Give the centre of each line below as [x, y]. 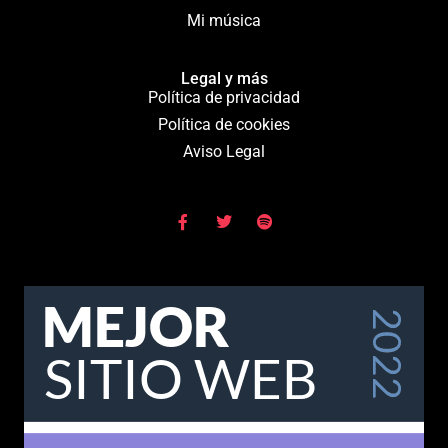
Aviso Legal [224, 151]
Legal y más [224, 78]
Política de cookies [224, 124]
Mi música [224, 20]
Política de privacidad [224, 97]
